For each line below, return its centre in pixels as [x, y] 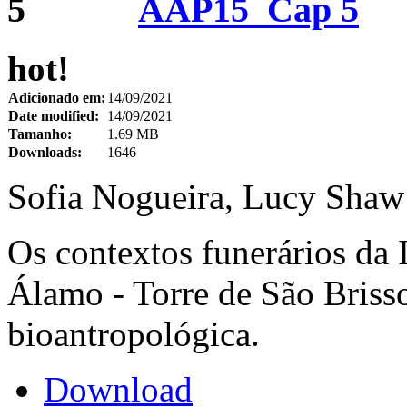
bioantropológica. [134, 334]
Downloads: [45, 153]
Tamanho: [40, 134]
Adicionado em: [57, 98]
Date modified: [54, 116]
